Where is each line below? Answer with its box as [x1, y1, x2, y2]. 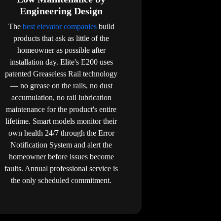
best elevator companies [22, 22, 97, 31]
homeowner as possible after [17, 45, 106, 54]
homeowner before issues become [8, 152, 114, 161]
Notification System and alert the [10, 140, 112, 149]
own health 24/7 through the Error [8, 128, 114, 137]
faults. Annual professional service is [4, 164, 118, 173]
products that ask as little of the [13, 34, 110, 42]
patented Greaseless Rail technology [5, 69, 118, 78]
